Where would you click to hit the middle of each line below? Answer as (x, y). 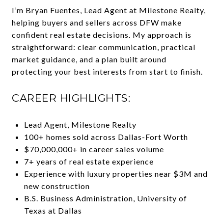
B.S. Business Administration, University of (105, 198)
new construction (57, 186)
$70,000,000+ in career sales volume (94, 149)
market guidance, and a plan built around (89, 59)
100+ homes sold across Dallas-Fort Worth (106, 137)
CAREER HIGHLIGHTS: (71, 98)
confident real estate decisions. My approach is (102, 34)
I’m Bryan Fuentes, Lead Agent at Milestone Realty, (109, 10)
